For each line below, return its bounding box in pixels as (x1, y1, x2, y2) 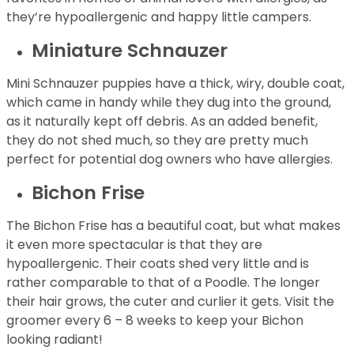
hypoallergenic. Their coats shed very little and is (6, 254, 309, 273)
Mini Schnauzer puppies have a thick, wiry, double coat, (6, 74, 345, 92)
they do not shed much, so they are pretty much (6, 131, 308, 149)
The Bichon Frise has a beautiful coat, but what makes (6, 217, 341, 235)
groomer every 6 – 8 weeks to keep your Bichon (6, 311, 303, 330)
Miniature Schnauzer (32, 37, 228, 63)
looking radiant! (6, 330, 103, 348)
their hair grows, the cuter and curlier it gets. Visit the (6, 292, 334, 311)
